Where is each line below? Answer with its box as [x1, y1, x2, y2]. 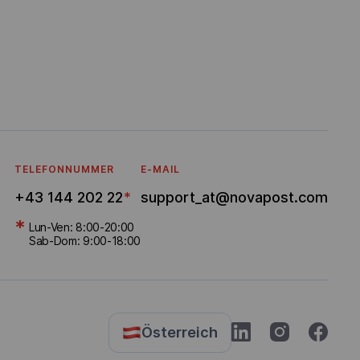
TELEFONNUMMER [14, 163, 114, 175]
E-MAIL [141, 163, 180, 175]
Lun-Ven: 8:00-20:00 [29, 220, 134, 234]
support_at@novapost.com [141, 189, 328, 206]
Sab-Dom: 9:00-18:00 [29, 234, 141, 247]
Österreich [141, 324, 218, 341]
